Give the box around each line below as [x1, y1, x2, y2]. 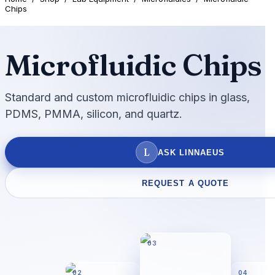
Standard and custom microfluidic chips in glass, [5, 91, 250, 104]
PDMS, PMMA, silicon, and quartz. [5, 107, 182, 120]
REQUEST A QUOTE [142, 178, 229, 188]
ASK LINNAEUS [157, 147, 225, 157]
